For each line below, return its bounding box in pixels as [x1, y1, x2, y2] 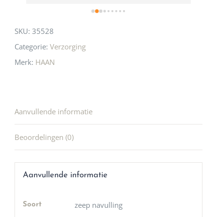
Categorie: [15, 42, 50, 52]
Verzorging [50, 42, 86, 52]
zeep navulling [74, 200, 123, 210]
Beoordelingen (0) [15, 132, 74, 142]
